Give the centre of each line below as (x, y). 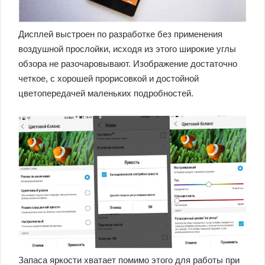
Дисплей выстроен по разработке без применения (120, 34)
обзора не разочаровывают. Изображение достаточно (128, 63)
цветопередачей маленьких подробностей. (106, 93)
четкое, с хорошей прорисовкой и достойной (109, 78)
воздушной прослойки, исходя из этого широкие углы (127, 49)
